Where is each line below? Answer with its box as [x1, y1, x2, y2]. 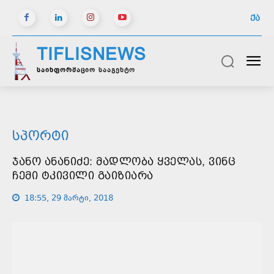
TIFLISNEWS [37, 45, 146, 64]
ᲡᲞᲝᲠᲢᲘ [12, 127, 68, 143]
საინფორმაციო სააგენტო [37, 65, 135, 76]
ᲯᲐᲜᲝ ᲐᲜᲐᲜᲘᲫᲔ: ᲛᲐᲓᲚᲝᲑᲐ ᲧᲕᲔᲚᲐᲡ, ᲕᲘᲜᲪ [12, 155, 235, 168]
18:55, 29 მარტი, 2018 [24, 192, 113, 205]
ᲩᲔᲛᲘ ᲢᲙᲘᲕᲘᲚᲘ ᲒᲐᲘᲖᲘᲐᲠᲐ [12, 169, 154, 182]
